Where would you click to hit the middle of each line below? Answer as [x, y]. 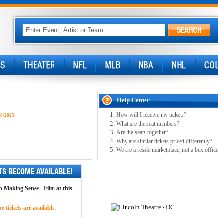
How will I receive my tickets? [151, 115]
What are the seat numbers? [147, 124]
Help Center [133, 100]
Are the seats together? [142, 132]
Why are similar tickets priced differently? [164, 141]
